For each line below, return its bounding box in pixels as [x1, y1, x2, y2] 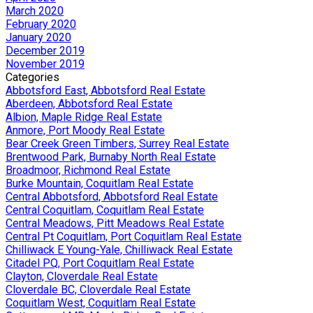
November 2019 [6, 57, 85, 71]
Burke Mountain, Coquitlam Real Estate [6, 176, 194, 190]
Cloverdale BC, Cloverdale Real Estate [6, 282, 191, 296]
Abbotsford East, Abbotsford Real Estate [6, 83, 205, 97]
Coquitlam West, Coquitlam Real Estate [6, 296, 196, 310]
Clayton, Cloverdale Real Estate [6, 269, 158, 283]
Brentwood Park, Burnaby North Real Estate [6, 150, 216, 163]
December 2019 [6, 43, 85, 57]
